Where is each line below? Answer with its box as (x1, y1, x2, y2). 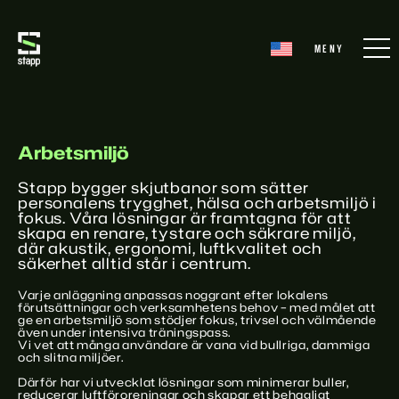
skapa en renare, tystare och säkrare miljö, (18, 222, 356, 243)
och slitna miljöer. (18, 349, 125, 365)
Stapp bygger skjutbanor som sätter (18, 176, 309, 198)
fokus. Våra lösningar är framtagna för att (18, 207, 352, 228)
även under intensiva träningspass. (18, 324, 232, 340)
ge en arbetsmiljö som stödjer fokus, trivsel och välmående (18, 312, 377, 328)
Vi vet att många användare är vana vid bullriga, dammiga (18, 337, 370, 353)
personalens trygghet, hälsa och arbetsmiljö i (18, 191, 378, 213)
